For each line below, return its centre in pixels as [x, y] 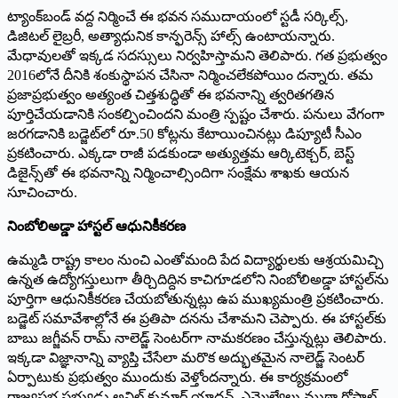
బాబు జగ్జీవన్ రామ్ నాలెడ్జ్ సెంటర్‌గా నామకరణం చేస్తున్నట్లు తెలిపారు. [197, 338]
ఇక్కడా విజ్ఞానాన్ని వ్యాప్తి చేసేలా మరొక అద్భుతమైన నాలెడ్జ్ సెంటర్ [186, 357]
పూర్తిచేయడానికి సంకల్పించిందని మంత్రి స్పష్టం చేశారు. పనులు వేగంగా [196, 114]
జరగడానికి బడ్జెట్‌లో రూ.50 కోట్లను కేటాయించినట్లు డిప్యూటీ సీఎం [184, 133]
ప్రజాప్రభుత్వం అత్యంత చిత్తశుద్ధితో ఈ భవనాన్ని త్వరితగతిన [171, 94]
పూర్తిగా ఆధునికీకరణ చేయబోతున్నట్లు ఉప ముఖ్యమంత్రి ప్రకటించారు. [195, 298]
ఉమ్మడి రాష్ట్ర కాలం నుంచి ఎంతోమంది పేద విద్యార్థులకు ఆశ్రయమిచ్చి [195, 259]
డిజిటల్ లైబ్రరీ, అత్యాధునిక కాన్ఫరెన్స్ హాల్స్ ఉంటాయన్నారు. [171, 36]
